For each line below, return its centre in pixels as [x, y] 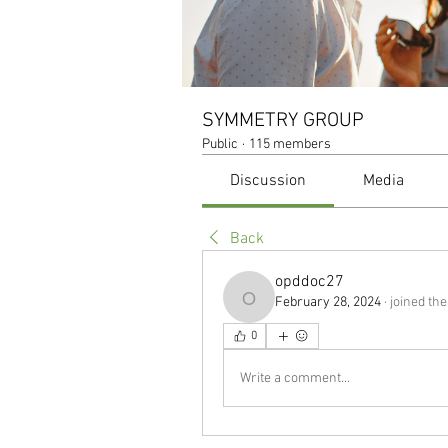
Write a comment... [295, 378]
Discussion [268, 181]
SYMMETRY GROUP [283, 121]
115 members [290, 144]
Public [220, 144]
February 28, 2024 [328, 302]
